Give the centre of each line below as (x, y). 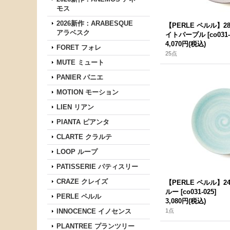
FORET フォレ (79, 47)
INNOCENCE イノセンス (94, 211)
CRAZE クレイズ (82, 181)
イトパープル (185, 35)
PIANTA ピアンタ (83, 122)
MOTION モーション (88, 92)
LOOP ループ (77, 152)
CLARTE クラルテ (84, 137)
